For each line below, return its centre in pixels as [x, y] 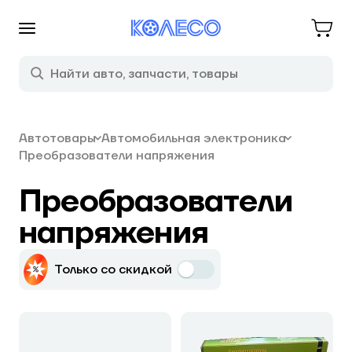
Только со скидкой [113, 269]
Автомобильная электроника [194, 138]
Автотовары [57, 138]
